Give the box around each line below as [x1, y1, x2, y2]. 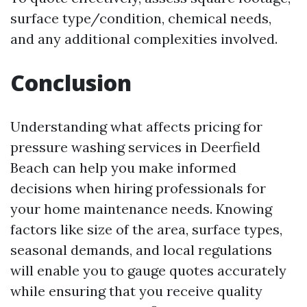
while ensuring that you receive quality [10, 282, 262, 299]
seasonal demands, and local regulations [10, 241, 272, 258]
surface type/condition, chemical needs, [10, 10, 271, 27]
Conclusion [10, 68, 132, 97]
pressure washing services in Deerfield [10, 138, 260, 156]
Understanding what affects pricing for [10, 118, 262, 135]
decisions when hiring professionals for [10, 180, 266, 197]
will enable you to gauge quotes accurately [10, 262, 286, 279]
